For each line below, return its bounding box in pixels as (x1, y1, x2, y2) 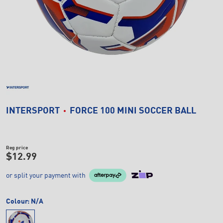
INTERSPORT (6, 107, 60, 115)
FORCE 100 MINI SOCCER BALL (70, 107, 196, 115)
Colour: (6, 198, 31, 205)
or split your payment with (6, 172, 86, 179)
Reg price (6, 145, 28, 150)
